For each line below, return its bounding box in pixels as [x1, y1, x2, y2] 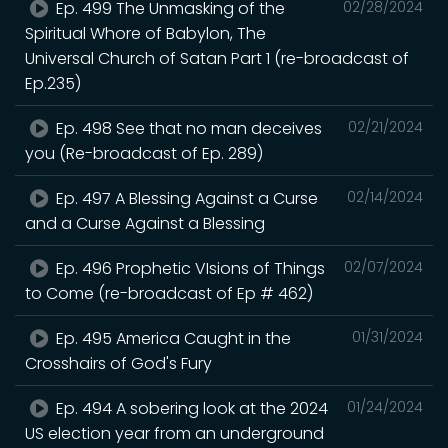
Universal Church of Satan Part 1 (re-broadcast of [25, 46, 409, 70]
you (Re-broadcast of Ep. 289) [25, 141, 263, 165]
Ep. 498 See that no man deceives [52, 116, 323, 140]
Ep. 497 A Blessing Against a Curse [52, 186, 319, 210]
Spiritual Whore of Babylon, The [25, 21, 266, 45]
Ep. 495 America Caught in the [52, 326, 292, 350]
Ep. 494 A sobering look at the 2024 [52, 396, 329, 420]
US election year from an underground [25, 421, 324, 445]
